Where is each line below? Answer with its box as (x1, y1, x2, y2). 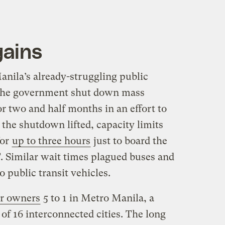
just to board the (90, 135, 167, 147)
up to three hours (12, 135, 90, 147)
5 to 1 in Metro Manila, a (40, 192, 154, 204)
